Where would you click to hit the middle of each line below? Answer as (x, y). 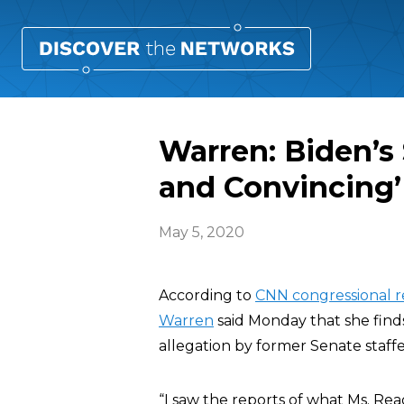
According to (207, 295)
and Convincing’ (280, 187)
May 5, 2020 (202, 232)
